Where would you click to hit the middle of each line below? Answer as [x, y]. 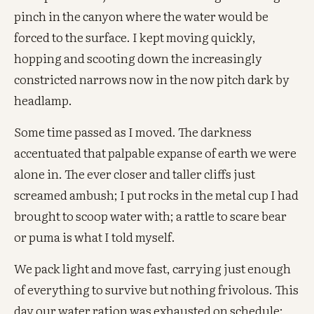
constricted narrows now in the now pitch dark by [152, 78]
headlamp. [43, 100]
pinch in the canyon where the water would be [142, 15]
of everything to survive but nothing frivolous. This [157, 289]
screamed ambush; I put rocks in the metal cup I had [157, 194]
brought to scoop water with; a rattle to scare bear [151, 215]
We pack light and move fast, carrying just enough [153, 268]
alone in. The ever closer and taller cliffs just [135, 173]
